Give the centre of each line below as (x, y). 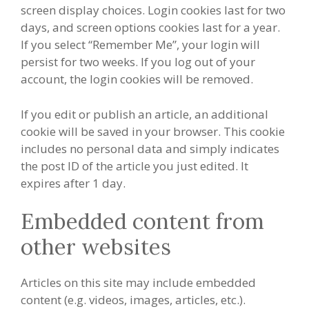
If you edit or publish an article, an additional (144, 114)
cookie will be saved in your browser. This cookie (153, 131)
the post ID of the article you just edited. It (134, 166)
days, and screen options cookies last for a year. (150, 28)
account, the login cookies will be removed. (137, 79)
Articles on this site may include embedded (138, 283)
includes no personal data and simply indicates (150, 148)
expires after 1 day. (73, 183)
